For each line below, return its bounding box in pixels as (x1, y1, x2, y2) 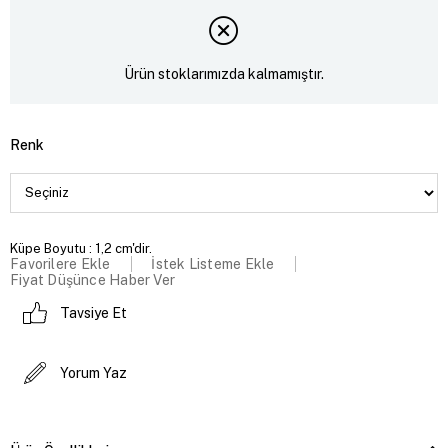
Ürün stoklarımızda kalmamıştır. (124, 66, 324, 83)
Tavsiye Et (60, 304, 127, 321)
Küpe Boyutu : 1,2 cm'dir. (10, 240, 152, 256)
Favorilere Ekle (10, 255, 111, 272)
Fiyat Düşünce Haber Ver (10, 271, 176, 288)
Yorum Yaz (60, 364, 127, 381)
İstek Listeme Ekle (151, 255, 275, 272)
